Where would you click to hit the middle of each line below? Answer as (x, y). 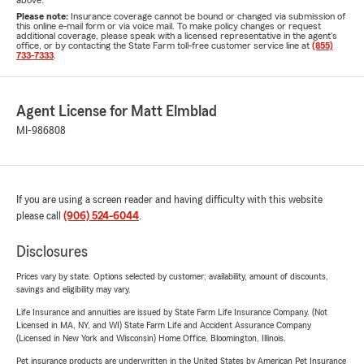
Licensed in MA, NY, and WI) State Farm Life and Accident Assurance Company (164, 325)
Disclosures (52, 252)
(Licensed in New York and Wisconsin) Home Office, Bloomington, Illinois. (151, 338)
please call (40, 216)
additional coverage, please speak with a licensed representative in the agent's (177, 36)
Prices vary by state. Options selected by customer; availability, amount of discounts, (172, 276)
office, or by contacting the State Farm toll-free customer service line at (164, 45)
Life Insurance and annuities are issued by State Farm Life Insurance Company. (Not (172, 312)
